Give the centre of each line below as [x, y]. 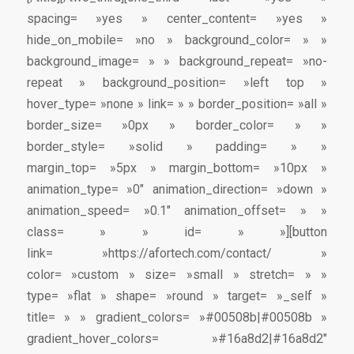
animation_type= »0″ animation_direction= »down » [177, 190]
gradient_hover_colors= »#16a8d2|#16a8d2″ [177, 339]
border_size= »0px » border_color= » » [177, 126]
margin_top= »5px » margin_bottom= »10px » [177, 168]
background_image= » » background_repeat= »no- [177, 62]
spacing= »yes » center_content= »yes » [177, 19]
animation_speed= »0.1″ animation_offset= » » [177, 211]
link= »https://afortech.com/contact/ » [177, 254]
